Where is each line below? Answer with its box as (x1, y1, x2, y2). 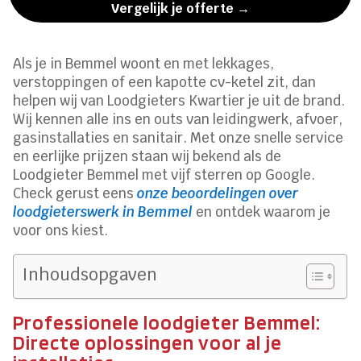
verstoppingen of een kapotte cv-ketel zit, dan (13, 73, 317, 92)
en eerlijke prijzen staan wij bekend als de (13, 147, 282, 166)
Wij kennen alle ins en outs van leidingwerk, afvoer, (13, 110, 343, 129)
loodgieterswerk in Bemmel (13, 203, 193, 222)
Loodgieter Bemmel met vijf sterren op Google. (13, 166, 316, 185)
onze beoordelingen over (137, 185, 299, 203)
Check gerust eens (13, 185, 138, 203)
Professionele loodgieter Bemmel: (13, 310, 322, 335)
